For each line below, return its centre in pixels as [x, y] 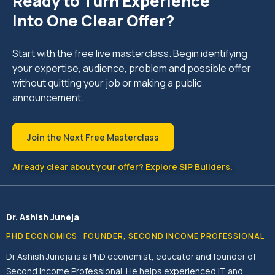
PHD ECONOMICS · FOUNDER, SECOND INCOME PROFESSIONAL [135, 236]
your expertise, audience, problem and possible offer [132, 68]
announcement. [48, 97]
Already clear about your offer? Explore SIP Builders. [122, 166]
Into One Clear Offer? [93, 20]
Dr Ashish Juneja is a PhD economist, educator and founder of [131, 256]
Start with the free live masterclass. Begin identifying [130, 53]
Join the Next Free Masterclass [93, 137]
